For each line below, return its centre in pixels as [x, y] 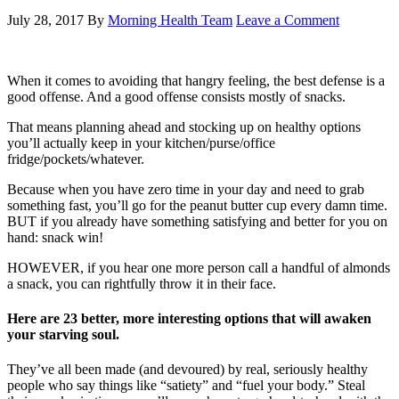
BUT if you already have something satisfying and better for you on [197, 221]
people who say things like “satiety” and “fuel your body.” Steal [186, 386]
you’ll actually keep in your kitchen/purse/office [141, 142]
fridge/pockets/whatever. [76, 159]
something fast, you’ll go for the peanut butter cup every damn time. [197, 205]
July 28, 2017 [45, 20]
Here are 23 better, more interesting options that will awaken [189, 319]
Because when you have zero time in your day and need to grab [186, 189]
